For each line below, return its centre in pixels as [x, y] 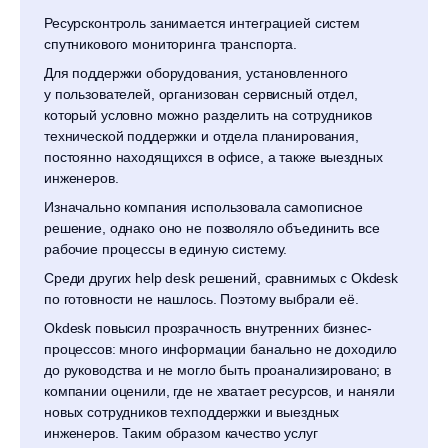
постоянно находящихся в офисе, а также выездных [213, 157]
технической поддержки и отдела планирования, [201, 136]
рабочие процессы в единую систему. [166, 249]
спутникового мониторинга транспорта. [172, 44]
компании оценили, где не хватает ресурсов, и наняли [219, 391]
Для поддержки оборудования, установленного [196, 73]
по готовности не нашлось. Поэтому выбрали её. [201, 299]
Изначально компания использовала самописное [203, 207]
